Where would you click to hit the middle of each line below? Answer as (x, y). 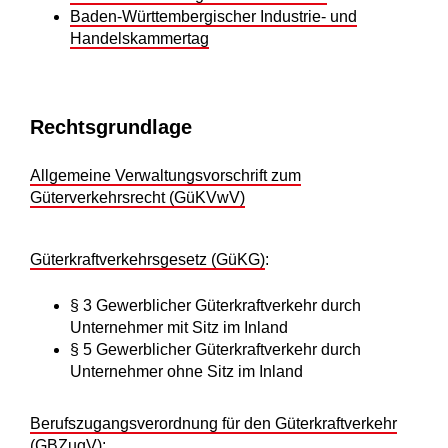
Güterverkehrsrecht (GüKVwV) (137, 198)
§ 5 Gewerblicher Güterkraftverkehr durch (215, 350)
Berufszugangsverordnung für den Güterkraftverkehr (213, 424)
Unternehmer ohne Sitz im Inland (186, 372)
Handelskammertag (139, 39)
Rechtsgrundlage (111, 127)
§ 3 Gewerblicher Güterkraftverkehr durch (215, 306)
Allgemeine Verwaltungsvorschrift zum (165, 176)
